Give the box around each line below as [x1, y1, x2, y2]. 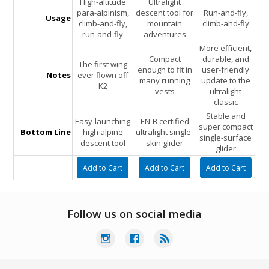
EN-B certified [140, 116, 189, 127]
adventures [143, 29, 186, 40]
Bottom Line [20, 127, 71, 138]
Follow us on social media [67, 207, 202, 222]
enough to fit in [137, 64, 192, 76]
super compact [198, 121, 253, 133]
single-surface [199, 132, 252, 144]
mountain [147, 18, 183, 29]
